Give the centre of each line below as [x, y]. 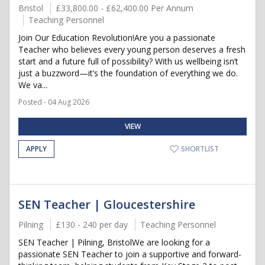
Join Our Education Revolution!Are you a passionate [117, 38]
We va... [33, 85]
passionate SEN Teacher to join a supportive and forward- [130, 254]
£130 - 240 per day [92, 224]
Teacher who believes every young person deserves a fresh [132, 49]
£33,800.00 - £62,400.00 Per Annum [125, 8]
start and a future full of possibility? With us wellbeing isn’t [128, 61]
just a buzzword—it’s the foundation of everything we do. [128, 73]
